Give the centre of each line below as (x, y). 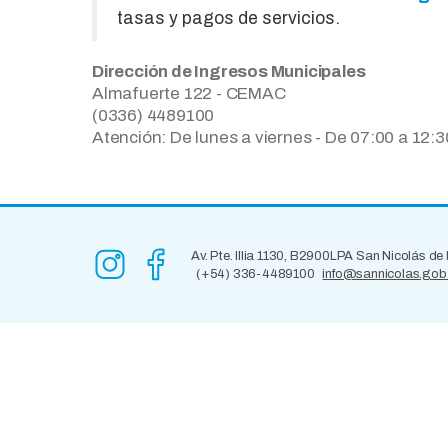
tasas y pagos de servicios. (230, 18)
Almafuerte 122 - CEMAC (189, 93)
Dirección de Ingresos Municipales (229, 71)
